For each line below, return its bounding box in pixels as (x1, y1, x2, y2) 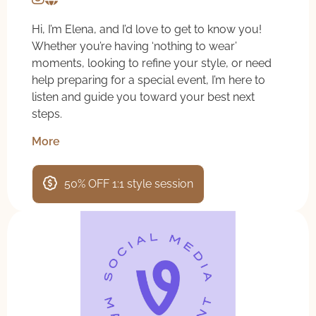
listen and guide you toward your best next (32, 90, 255, 104)
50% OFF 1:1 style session (64, 176, 193, 190)
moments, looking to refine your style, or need (32, 56, 272, 71)
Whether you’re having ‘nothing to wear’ (32, 39, 237, 54)
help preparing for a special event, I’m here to (32, 73, 265, 87)
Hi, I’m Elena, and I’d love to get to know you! (32, 23, 262, 37)
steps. (32, 107, 62, 121)
